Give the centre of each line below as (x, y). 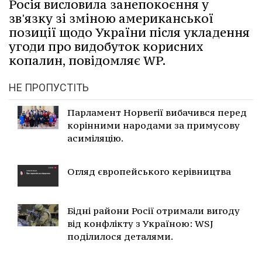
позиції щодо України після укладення (129, 32)
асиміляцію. (95, 138)
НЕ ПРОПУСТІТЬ (49, 87)
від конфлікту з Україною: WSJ (140, 223)
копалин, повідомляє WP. (87, 61)
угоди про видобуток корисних (106, 46)
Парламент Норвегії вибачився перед (157, 112)
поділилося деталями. (120, 236)
